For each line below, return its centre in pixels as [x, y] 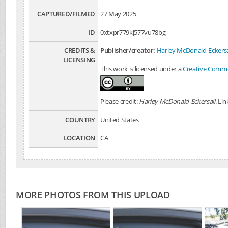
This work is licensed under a [142, 69]
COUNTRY [80, 120]
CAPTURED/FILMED [66, 14]
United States [120, 120]
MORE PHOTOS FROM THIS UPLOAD [93, 195]
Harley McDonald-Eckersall [177, 101]
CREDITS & [79, 50]
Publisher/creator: [128, 50]
